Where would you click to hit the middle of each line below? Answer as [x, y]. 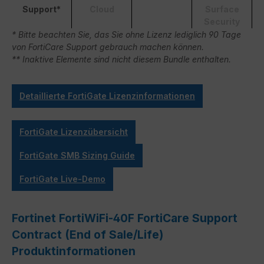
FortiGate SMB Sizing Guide [77, 156]
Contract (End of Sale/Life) [88, 235]
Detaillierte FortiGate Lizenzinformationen [107, 96]
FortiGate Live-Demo [62, 179]
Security [222, 22]
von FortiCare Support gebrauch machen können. [108, 47]
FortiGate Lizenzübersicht [74, 132]
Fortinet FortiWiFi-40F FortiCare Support [125, 218]
